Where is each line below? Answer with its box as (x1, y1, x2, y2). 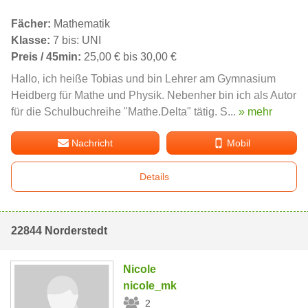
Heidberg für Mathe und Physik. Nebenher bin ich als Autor (11, 89, 296, 101)
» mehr (239, 105, 272, 118)
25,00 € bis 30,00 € (81, 50, 177, 63)
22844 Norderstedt (11, 224, 107, 236)
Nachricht (71, 137, 113, 148)
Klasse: (11, 34, 50, 46)
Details (139, 170, 169, 182)
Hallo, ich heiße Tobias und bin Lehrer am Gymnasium (11, 72, 276, 85)
